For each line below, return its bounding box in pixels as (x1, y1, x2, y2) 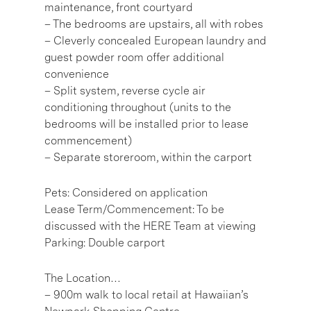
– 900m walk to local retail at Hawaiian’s (44, 287, 249, 301)
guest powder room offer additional (44, 50, 224, 64)
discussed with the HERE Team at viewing (44, 219, 255, 233)
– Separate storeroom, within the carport (44, 150, 252, 164)
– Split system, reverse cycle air (44, 83, 205, 97)
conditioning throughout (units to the (44, 100, 231, 114)
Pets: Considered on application (44, 185, 208, 199)
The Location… (44, 271, 121, 285)
